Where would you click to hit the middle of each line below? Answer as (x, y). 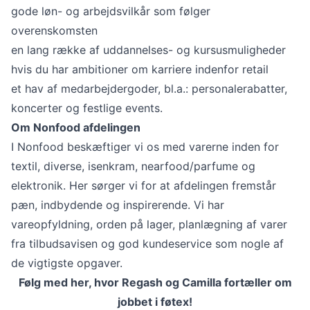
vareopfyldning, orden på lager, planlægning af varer (149, 224)
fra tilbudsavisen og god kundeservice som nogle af (147, 243)
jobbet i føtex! (155, 301)
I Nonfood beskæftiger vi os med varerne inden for (145, 146)
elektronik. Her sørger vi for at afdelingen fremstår (144, 185)
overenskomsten (54, 30)
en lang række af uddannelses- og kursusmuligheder (148, 49)
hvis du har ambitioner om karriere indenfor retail (140, 69)
